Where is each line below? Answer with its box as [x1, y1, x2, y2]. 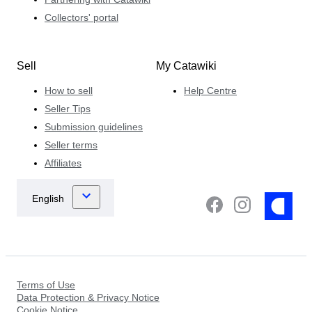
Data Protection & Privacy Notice [17, 292, 159, 304]
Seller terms [45, 139, 97, 151]
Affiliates [45, 157, 81, 169]
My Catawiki [156, 60, 217, 72]
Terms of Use [17, 279, 75, 291]
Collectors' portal [45, 12, 118, 24]
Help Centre [184, 85, 237, 97]
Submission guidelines [45, 121, 143, 133]
